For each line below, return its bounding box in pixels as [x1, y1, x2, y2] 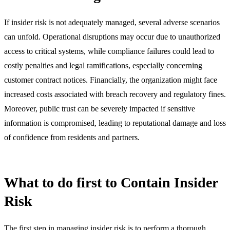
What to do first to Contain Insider [4, 174, 218, 190]
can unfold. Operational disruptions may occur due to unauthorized [4, 32, 220, 41]
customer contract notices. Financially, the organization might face [4, 75, 217, 84]
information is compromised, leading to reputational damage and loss [4, 118, 226, 127]
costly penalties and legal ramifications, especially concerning [4, 61, 202, 70]
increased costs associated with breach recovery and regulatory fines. [4, 89, 226, 99]
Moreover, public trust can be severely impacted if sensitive [4, 104, 195, 113]
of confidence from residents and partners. [4, 132, 140, 142]
